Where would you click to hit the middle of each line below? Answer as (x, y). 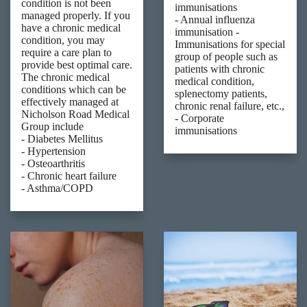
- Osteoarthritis (53, 164)
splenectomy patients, (221, 94)
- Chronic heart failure (69, 176)
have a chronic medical (71, 28)
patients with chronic (220, 69)
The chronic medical (65, 77)
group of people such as (226, 57)
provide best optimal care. (77, 65)
